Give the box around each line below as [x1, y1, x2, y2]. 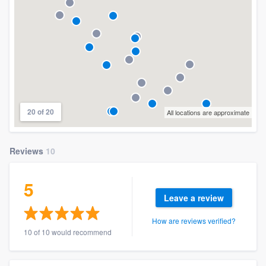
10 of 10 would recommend [24, 226, 112, 237]
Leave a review [164, 191, 224, 204]
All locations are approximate [167, 107, 249, 117]
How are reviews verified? [152, 215, 236, 226]
